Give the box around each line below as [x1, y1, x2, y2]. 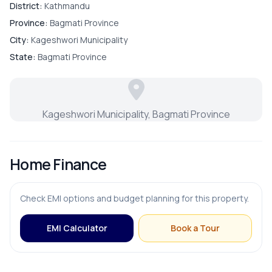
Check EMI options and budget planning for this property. [20, 192, 249, 204]
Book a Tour [171, 222, 220, 234]
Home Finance [10, 154, 107, 174]
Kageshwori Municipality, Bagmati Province [42, 107, 230, 121]
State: [10, 50, 36, 63]
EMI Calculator [46, 222, 107, 234]
